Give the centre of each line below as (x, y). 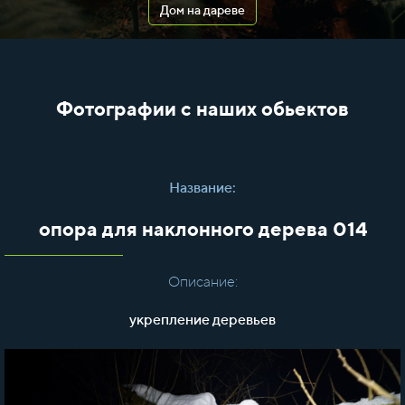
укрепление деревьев (202, 320)
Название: (202, 188)
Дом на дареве (202, 10)
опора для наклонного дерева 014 (202, 229)
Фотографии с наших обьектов (202, 108)
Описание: (202, 282)
